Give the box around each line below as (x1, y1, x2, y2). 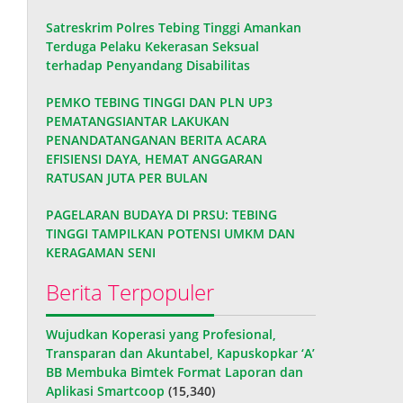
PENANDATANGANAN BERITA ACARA (46, 130, 267, 148)
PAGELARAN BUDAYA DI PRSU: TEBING (46, 205, 278, 223)
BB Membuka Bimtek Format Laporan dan (46, 363, 304, 381)
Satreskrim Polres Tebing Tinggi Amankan (46, 18, 302, 36)
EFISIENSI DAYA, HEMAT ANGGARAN (46, 149, 264, 167)
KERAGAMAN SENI (46, 243, 157, 261)
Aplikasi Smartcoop (46, 381, 166, 399)
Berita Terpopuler (46, 276, 215, 307)
